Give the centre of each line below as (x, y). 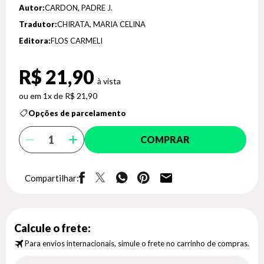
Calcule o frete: (52, 228)
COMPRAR (165, 139)
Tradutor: (38, 24)
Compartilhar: (52, 178)
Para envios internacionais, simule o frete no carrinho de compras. (137, 243)
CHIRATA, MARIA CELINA (101, 24)
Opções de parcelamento (77, 113)
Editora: (35, 41)
